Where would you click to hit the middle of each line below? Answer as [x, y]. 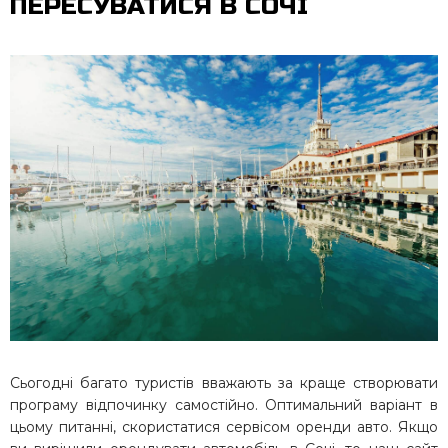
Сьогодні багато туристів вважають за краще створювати [224, 382]
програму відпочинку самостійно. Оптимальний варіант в [224, 404]
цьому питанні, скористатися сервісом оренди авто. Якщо [224, 426]
